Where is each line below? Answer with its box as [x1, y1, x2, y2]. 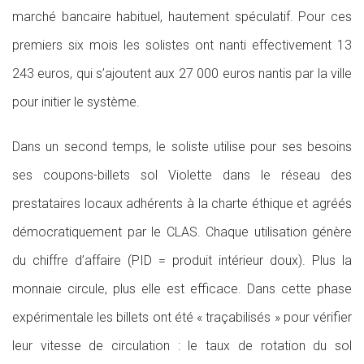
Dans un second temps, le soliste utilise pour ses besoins [12, 139, 352, 154]
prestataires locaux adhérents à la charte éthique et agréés [12, 196, 352, 211]
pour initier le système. [12, 94, 140, 110]
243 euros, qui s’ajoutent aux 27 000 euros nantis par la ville [12, 66, 352, 81]
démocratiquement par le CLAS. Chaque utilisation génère [12, 224, 352, 240]
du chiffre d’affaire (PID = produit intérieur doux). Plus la [12, 253, 352, 268]
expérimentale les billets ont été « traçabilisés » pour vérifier [12, 310, 352, 325]
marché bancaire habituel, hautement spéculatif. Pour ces [12, 9, 352, 24]
